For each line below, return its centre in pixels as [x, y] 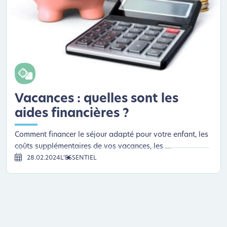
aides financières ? [72, 114]
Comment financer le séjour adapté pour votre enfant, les [111, 135]
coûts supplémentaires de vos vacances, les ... [93, 146]
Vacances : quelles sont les [97, 99]
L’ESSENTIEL [79, 158]
